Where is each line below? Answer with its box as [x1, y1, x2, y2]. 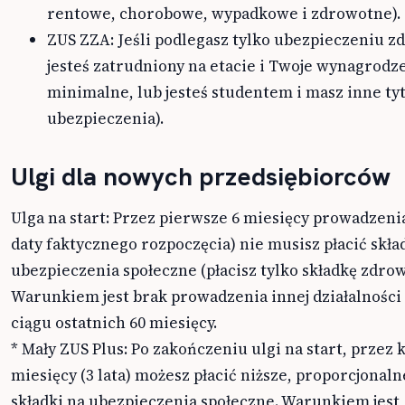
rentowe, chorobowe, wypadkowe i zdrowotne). [47, 3, 400, 25]
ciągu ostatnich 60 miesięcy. [11, 312, 217, 334]
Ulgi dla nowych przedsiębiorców [11, 160, 391, 193]
